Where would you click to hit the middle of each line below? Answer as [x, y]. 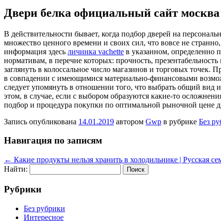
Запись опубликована [41, 121]
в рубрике [180, 121]
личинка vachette [96, 51]
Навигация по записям [53, 141]
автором [130, 121]
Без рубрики [44, 208]
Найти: [16, 169]
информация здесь [36, 51]
